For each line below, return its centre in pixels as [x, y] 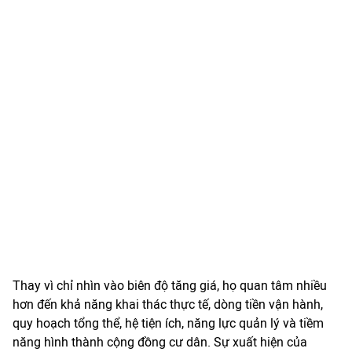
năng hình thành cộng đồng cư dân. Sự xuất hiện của [160, 342]
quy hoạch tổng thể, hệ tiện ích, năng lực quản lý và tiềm [168, 323]
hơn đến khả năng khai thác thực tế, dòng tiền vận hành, [168, 304]
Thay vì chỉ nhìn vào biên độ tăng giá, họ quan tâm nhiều [170, 286]
